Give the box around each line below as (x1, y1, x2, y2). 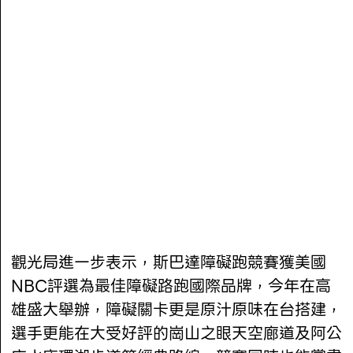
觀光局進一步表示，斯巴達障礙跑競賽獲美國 (11, 250, 327, 276)
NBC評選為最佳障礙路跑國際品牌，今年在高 (11, 273, 332, 299)
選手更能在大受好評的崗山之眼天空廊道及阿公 (11, 321, 343, 347)
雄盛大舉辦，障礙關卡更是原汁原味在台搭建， (11, 297, 343, 323)
